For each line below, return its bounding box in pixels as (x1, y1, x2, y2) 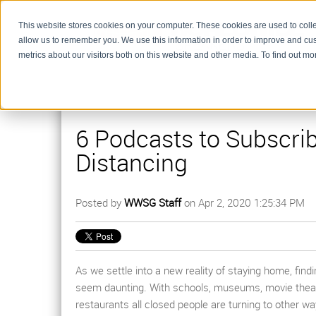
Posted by (75, 195, 124, 210)
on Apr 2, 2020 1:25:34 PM (181, 195, 305, 210)
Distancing (75, 146, 188, 179)
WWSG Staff (124, 195, 181, 210)
